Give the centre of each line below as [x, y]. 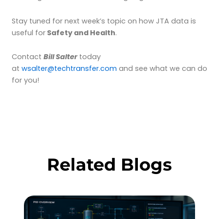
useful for [29, 33]
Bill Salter [60, 57]
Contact [28, 57]
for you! [25, 80]
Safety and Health [80, 33]
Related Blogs [109, 164]
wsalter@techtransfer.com [69, 69]
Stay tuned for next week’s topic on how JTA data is [104, 21]
